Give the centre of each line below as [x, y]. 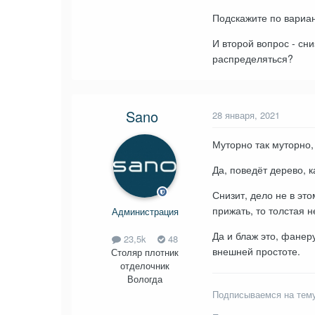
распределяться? [253, 58]
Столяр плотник [145, 252]
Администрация [145, 211]
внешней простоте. [256, 251]
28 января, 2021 [246, 115]
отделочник [145, 265]
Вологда [145, 278]
